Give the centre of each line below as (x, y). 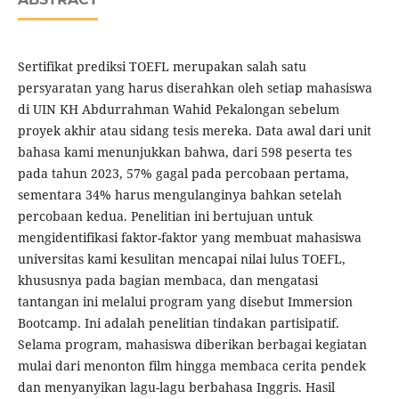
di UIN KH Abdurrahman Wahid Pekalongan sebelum (178, 110)
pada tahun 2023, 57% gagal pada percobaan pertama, (183, 174)
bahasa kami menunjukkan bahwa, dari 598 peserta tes (184, 152)
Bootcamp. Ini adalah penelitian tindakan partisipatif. (178, 323)
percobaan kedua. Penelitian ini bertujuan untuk (165, 216)
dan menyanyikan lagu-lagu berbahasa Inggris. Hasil (176, 387)
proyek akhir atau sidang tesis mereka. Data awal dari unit (194, 131)
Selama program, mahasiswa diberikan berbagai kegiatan (192, 345)
